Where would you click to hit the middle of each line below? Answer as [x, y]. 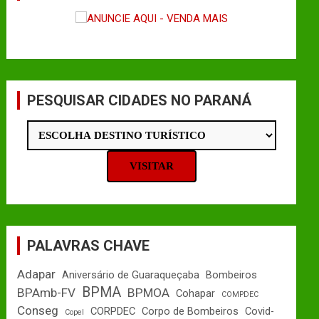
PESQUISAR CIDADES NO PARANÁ [140, 100]
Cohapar [196, 293]
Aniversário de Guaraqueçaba [131, 275]
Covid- [260, 311]
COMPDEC [240, 294]
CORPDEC [113, 311]
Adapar [37, 274]
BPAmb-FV [47, 293]
